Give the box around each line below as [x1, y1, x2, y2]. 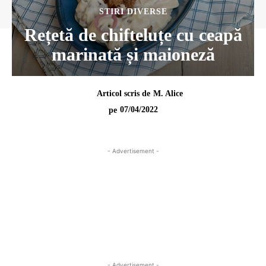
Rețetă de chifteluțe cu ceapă [24, 25, 242, 45]
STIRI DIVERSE [99, 7, 167, 16]
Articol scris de [97, 89, 150, 98]
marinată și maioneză [51, 45, 215, 64]
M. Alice [153, 89, 183, 98]
